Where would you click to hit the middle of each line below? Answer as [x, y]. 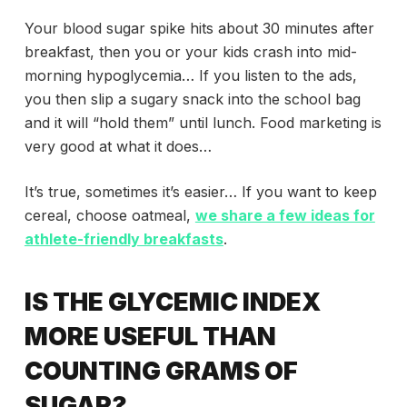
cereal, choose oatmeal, [109, 216]
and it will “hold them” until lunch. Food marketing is [203, 123]
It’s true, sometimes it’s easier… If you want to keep [200, 192]
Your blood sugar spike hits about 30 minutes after [199, 29]
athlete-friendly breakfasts [124, 239]
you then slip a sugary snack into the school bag [192, 99]
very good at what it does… [118, 147]
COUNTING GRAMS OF [161, 371]
